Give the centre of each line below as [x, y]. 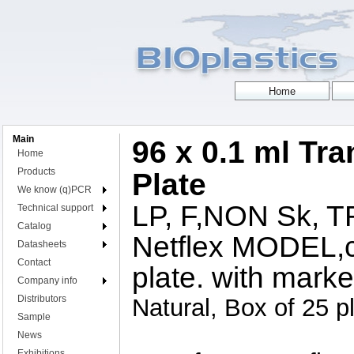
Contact [34, 262]
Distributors [42, 299]
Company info [47, 281]
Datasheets [42, 244]
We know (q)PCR [55, 190]
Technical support [55, 208]
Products [36, 171]
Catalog [34, 226]
